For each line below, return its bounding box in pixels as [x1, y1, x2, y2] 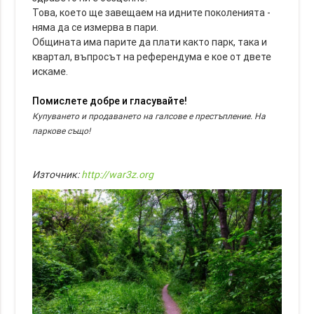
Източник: [32, 168, 82, 181]
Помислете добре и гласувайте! [32, 94, 188, 107]
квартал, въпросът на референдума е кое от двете [32, 50, 272, 63]
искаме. [32, 64, 69, 78]
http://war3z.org [81, 168, 154, 181]
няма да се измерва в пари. [32, 20, 159, 34]
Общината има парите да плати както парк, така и [32, 35, 268, 48]
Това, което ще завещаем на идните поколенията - [32, 6, 271, 19]
